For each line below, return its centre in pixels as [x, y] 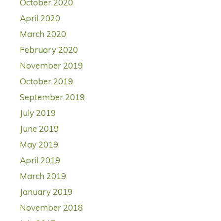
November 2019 [51, 66]
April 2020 [40, 18]
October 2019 [46, 81]
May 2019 [39, 145]
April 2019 [40, 160]
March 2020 [43, 34]
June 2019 [39, 129]
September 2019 [52, 97]
